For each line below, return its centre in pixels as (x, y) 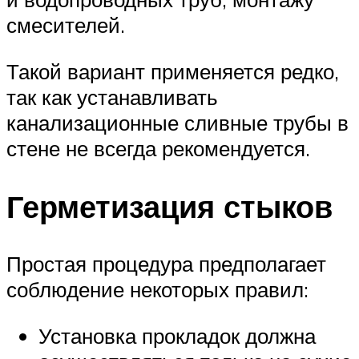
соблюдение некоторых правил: (157, 290)
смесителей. (66, 25)
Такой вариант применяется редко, (173, 71)
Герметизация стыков (169, 206)
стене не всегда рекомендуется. (158, 148)
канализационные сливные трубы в (177, 122)
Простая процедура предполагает (166, 264)
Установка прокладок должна (177, 336)
